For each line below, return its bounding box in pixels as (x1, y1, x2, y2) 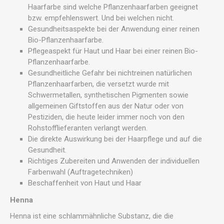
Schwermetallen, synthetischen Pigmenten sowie (28, 90, 188, 99)
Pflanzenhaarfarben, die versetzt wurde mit (28, 79, 169, 88)
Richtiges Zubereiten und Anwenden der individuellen (28, 156, 199, 165)
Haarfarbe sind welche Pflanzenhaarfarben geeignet (28, 2, 198, 11)
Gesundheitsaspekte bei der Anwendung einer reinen (28, 24, 199, 33)
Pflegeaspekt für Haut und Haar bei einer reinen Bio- (28, 46, 198, 55)
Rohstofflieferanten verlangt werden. (28, 123, 147, 132)
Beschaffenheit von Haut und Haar (28, 178, 141, 187)
